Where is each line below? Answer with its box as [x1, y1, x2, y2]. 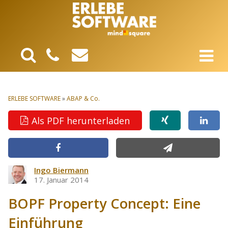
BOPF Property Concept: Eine [8, 194, 201, 213]
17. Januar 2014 [34, 175, 89, 185]
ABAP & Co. [67, 94, 100, 103]
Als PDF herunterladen [32, 114, 130, 127]
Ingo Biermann [34, 165, 89, 176]
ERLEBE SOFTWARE [8, 94, 61, 103]
